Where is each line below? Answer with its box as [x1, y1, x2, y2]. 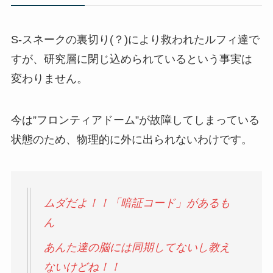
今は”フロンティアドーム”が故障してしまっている [10, 114, 260, 127]
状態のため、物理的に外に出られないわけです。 [10, 133, 252, 146]
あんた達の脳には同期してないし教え [43, 241, 230, 253]
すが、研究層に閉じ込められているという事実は [10, 53, 252, 66]
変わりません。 [10, 73, 88, 85]
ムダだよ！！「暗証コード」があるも [43, 196, 230, 209]
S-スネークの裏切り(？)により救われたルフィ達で [10, 34, 260, 46]
